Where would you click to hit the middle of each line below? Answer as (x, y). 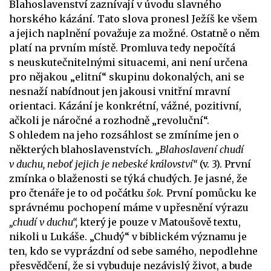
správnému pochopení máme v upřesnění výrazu (129, 207)
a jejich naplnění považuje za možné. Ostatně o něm (134, 33)
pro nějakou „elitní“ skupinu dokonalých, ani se (127, 77)
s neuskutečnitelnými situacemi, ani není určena (128, 62)
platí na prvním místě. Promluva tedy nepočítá (122, 47)
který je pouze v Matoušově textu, (159, 222)
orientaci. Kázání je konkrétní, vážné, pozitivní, (125, 106)
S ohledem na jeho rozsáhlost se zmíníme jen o (124, 135)
